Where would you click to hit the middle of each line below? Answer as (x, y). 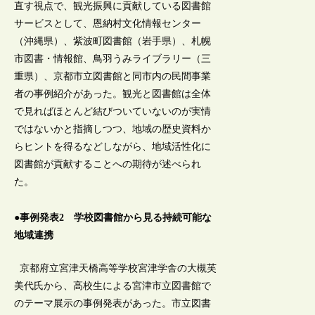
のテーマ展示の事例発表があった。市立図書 (113, 304)
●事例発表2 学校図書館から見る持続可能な (113, 217)
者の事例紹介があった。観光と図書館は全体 (113, 94)
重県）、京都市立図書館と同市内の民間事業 (113, 77)
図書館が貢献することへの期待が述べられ (108, 165)
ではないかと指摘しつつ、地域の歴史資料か (113, 129)
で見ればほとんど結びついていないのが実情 (113, 112)
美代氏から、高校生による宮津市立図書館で (113, 286)
